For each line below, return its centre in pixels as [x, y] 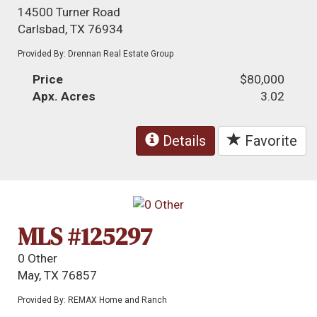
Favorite [269, 141]
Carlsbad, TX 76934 [71, 29]
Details [183, 141]
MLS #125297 [85, 236]
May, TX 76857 [58, 275]
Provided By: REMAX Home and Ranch [93, 300]
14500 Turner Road [69, 12]
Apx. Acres [64, 97]
